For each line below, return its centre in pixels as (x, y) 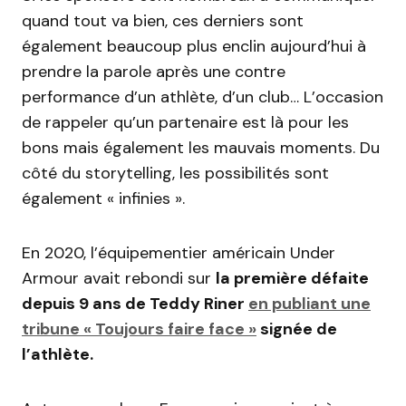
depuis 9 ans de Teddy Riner (135, 304)
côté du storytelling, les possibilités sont (175, 174)
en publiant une (309, 304)
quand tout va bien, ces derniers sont (163, 21)
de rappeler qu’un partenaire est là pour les (185, 123)
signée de (297, 329)
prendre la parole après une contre (154, 72)
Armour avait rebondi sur (119, 279)
